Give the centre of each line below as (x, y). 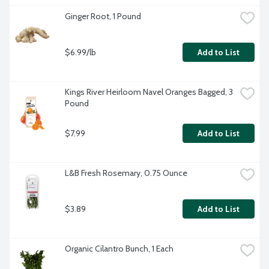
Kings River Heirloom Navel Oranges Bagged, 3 (149, 92)
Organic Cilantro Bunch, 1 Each (119, 249)
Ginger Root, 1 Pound (103, 17)
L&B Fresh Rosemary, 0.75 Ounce (126, 173)
